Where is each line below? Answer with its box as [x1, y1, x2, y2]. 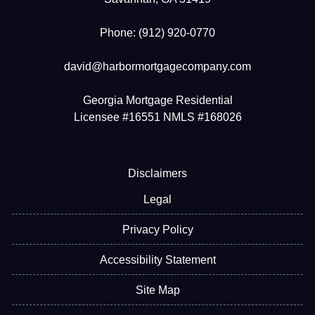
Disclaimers [128, 167, 187, 179]
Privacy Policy [122, 223, 193, 236]
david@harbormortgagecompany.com [64, 60, 251, 72]
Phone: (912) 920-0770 [100, 26, 215, 39]
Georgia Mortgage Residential [82, 94, 233, 106]
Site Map [135, 283, 180, 296]
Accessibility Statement [99, 253, 216, 266]
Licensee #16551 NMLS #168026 [73, 110, 242, 123]
